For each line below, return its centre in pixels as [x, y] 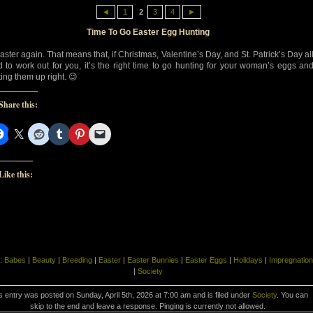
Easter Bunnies [153, 260]
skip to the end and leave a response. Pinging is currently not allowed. [148, 306]
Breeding [77, 260]
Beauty [44, 260]
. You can [292, 294]
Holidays [248, 260]
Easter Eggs [206, 260]
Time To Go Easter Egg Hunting [148, 32]
